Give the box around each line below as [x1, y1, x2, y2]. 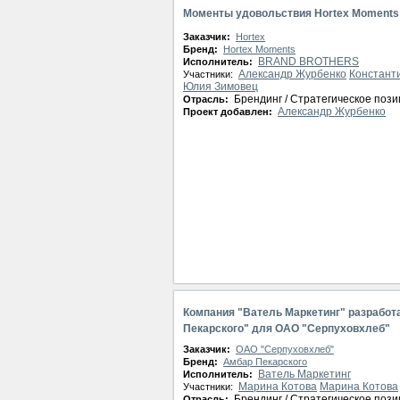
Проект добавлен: [183, 106, 275, 117]
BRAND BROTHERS [258, 55, 359, 68]
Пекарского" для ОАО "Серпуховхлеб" [183, 322, 390, 335]
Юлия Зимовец [183, 80, 258, 93]
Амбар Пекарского [223, 356, 307, 367]
